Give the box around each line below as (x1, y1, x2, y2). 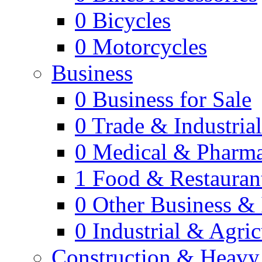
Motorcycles (92, 34, 207, 59)
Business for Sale (92, 87, 251, 112)
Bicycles (92, 8, 171, 33)
